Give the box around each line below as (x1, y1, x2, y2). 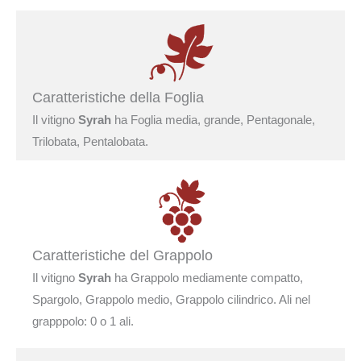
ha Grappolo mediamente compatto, (111, 270, 303, 284)
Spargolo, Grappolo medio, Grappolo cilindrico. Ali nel (32, 292, 310, 306)
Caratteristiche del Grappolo (32, 247, 213, 263)
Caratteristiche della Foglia (32, 89, 204, 106)
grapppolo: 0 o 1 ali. (32, 313, 134, 328)
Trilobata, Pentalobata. (32, 134, 148, 148)
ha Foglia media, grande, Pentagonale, (111, 112, 315, 127)
